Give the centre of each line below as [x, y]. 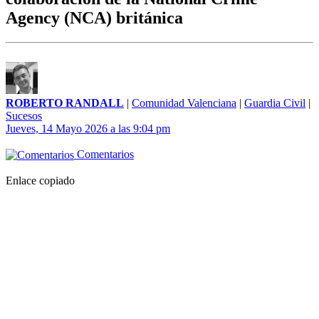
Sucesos [24, 116]
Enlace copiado [40, 181]
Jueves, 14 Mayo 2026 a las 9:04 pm [88, 129]
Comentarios [104, 155]
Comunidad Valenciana [184, 103]
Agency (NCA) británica [94, 18]
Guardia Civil [275, 103]
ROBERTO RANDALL [65, 103]
